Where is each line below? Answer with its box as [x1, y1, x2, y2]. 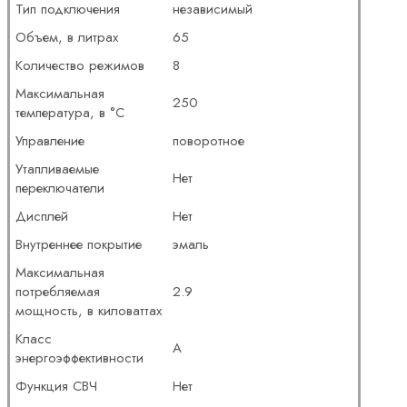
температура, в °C [15, 102, 125, 123]
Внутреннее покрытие [15, 233, 143, 254]
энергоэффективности [15, 347, 144, 368]
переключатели [15, 177, 105, 198]
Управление [15, 130, 85, 151]
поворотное [173, 130, 245, 151]
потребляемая [15, 281, 101, 302]
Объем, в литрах [15, 26, 119, 47]
